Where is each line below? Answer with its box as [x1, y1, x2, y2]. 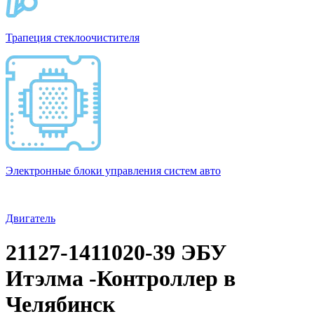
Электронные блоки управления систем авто [6, 165, 221, 177]
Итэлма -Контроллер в [6, 266, 235, 292]
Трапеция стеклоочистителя [6, 32, 139, 43]
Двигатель [6, 212, 55, 224]
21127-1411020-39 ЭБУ [6, 240, 226, 266]
